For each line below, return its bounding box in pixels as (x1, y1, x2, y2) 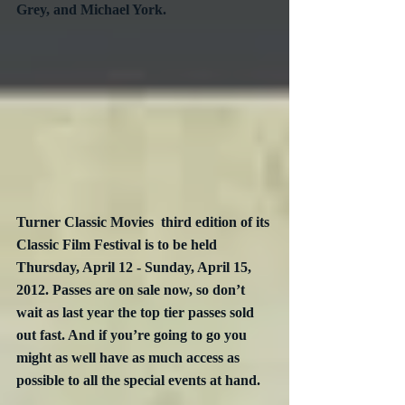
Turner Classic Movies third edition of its (16, 213, 273, 230)
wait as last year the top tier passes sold (16, 304, 258, 320)
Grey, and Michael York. (16, 2, 166, 17)
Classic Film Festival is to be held (16, 236, 221, 252)
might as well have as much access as (16, 349, 243, 365)
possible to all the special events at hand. (16, 372, 260, 388)
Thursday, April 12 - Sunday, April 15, (16, 259, 255, 275)
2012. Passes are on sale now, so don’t (16, 281, 249, 297)
